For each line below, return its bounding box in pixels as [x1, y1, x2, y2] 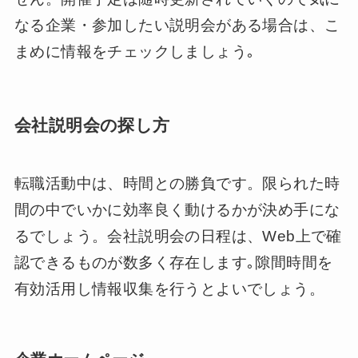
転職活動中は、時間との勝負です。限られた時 [14, 174, 340, 192]
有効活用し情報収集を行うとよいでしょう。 [14, 280, 324, 297]
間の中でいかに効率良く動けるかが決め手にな [14, 201, 340, 218]
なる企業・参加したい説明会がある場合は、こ [14, 17, 340, 34]
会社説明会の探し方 [14, 116, 170, 135]
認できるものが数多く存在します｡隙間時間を [14, 253, 333, 271]
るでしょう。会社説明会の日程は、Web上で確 [14, 227, 342, 245]
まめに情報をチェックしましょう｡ [14, 43, 256, 61]
